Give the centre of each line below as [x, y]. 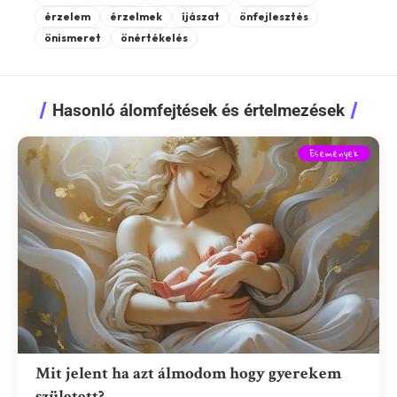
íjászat [201, 17]
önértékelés [154, 38]
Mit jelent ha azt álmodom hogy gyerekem [189, 373]
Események [334, 153]
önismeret [73, 38]
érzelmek [136, 17]
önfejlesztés [274, 17]
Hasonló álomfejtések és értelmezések [198, 111]
